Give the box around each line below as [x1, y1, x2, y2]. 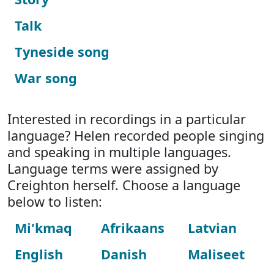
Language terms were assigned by [7, 160, 218, 177]
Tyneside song [15, 43, 109, 61]
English [15, 245, 63, 263]
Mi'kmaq [15, 219, 72, 237]
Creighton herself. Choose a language [7, 176, 240, 194]
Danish [101, 245, 147, 263]
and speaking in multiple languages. [7, 143, 231, 161]
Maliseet [187, 245, 245, 263]
